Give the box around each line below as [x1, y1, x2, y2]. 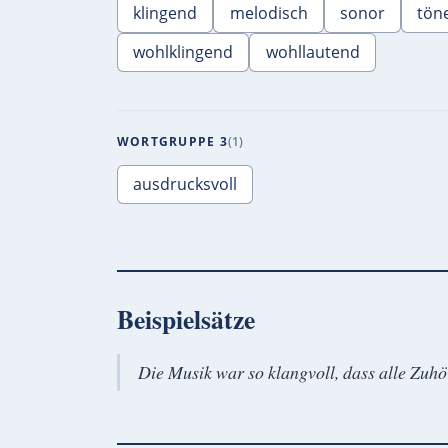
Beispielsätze [117, 300, 255, 339]
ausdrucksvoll [133, 173, 238, 196]
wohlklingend [133, 41, 234, 64]
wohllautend [265, 41, 360, 64]
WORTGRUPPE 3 [117, 133, 228, 151]
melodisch [229, 2, 308, 25]
